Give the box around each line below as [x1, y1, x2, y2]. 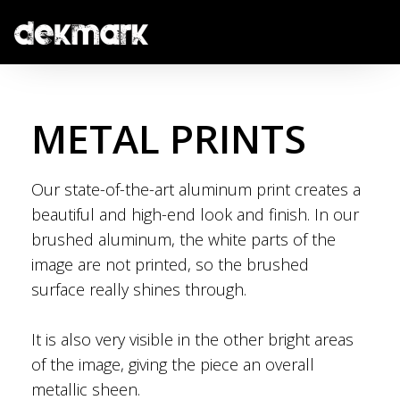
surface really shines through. [31, 279, 246, 301]
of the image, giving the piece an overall [31, 354, 314, 376]
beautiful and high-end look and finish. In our [31, 204, 359, 226]
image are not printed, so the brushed [31, 254, 309, 276]
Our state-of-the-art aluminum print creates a [31, 179, 361, 201]
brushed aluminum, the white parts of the [31, 229, 336, 251]
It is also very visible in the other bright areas [31, 329, 354, 351]
